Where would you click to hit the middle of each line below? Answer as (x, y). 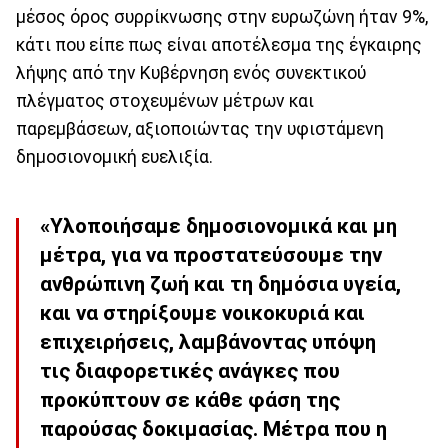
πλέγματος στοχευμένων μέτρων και (165, 100)
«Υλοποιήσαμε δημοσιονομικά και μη (218, 226)
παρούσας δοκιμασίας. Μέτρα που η (213, 429)
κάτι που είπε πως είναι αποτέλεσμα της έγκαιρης (219, 44)
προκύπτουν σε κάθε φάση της (190, 400)
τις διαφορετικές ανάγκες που (190, 371)
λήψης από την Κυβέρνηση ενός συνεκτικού (191, 72)
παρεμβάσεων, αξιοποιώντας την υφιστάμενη (200, 128)
